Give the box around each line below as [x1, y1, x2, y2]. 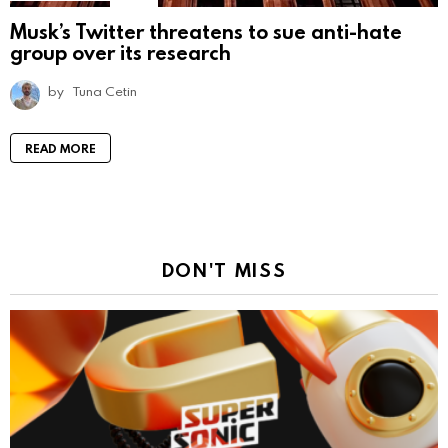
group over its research [10, 38, 231, 65]
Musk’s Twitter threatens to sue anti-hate [10, 17, 402, 44]
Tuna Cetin [73, 81, 137, 100]
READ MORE [25, 139, 96, 156]
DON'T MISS [161, 256, 287, 282]
